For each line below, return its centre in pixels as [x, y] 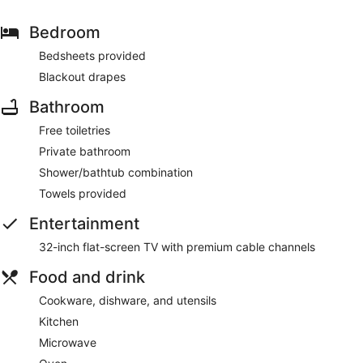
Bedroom [65, 33]
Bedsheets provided [92, 56]
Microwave [68, 343]
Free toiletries [75, 130]
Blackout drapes [82, 77]
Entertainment [84, 224]
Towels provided [83, 194]
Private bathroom [85, 152]
